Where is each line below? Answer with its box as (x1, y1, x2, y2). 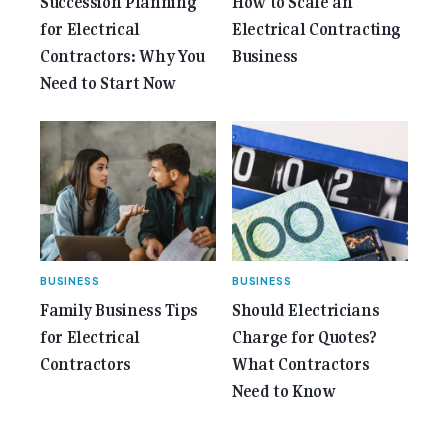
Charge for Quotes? (232, 327, 377, 349)
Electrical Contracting (232, 19, 402, 41)
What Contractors (232, 354, 370, 376)
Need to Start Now (40, 73, 176, 95)
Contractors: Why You (40, 46, 205, 68)
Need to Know (232, 381, 336, 403)
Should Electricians (232, 300, 380, 322)
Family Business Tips (40, 300, 198, 322)
